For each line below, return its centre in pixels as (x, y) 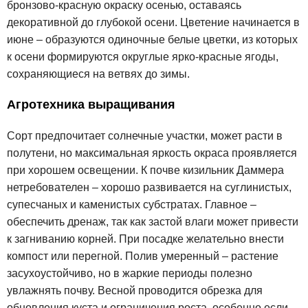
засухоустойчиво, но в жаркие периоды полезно (130, 273)
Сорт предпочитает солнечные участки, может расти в (145, 135)
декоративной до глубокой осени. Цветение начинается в (153, 22)
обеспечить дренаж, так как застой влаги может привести (153, 221)
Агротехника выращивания (91, 104)
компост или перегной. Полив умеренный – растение (143, 256)
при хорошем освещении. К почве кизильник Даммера (145, 170)
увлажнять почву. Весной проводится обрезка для (135, 290)
